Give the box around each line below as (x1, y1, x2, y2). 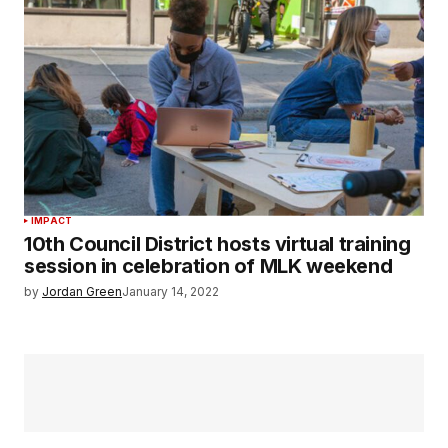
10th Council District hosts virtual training (24, 231, 411, 256)
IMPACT (31, 214, 73, 226)
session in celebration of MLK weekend (24, 253, 393, 278)
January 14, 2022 (122, 283, 219, 299)
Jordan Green (42, 283, 122, 299)
